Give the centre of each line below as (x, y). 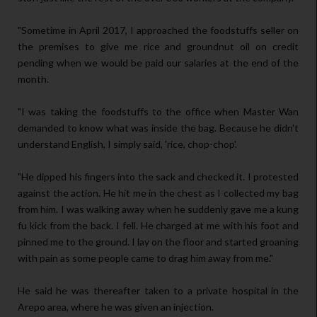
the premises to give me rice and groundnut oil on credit (158, 47)
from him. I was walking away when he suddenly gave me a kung (158, 209)
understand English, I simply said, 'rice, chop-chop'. (127, 144)
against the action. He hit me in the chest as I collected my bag (158, 193)
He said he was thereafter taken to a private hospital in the (158, 291)
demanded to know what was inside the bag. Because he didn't (158, 128)
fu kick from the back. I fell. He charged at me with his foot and (158, 226)
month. (33, 79)
